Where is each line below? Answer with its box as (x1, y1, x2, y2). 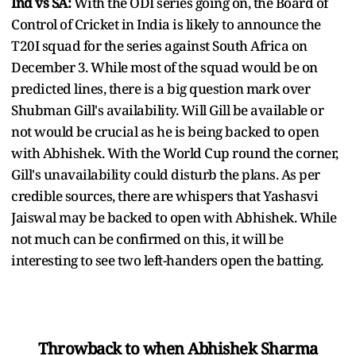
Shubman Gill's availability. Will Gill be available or (11, 101, 323, 120)
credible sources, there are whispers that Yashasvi (11, 187, 318, 206)
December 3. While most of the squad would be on (11, 58, 318, 77)
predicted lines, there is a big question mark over (11, 79, 310, 99)
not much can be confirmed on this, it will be (11, 230, 284, 249)
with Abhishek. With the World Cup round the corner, (11, 144, 339, 163)
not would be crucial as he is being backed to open (11, 122, 319, 141)
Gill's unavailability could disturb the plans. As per (11, 165, 320, 184)
